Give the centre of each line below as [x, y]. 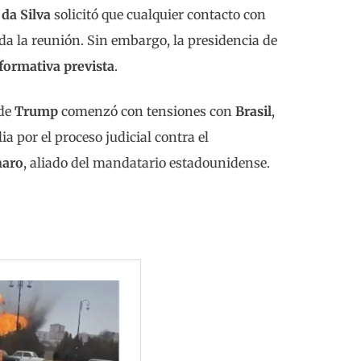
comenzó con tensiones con [147, 111]
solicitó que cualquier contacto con [158, 14]
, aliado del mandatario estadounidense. [147, 162]
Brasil [253, 111]
